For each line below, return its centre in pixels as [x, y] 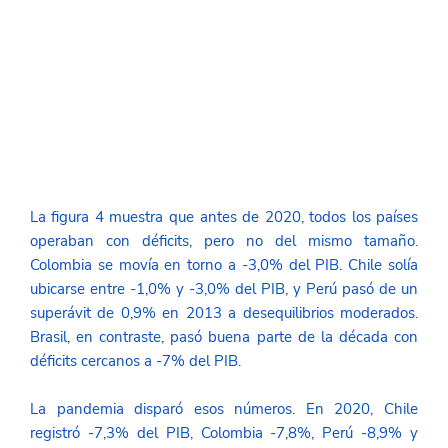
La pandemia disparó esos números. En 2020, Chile [224, 409]
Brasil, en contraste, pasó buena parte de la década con [224, 337]
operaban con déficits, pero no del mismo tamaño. [224, 241]
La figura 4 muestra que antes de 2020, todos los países [224, 217]
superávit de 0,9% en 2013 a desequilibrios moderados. [224, 313]
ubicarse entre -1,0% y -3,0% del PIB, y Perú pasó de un [224, 289]
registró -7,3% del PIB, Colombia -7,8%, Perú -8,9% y [224, 433]
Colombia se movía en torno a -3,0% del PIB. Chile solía [224, 265]
